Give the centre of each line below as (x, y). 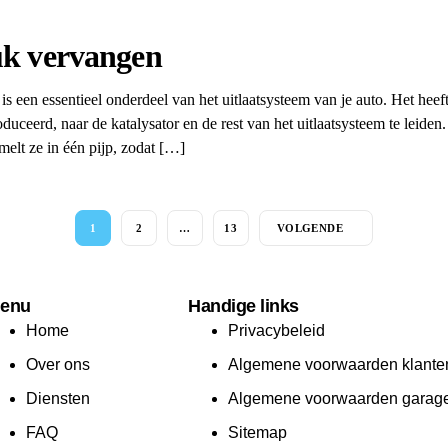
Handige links (243, 306)
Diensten (57, 399)
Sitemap (258, 433)
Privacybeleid (277, 331)
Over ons (57, 365)
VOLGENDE (310, 228)
